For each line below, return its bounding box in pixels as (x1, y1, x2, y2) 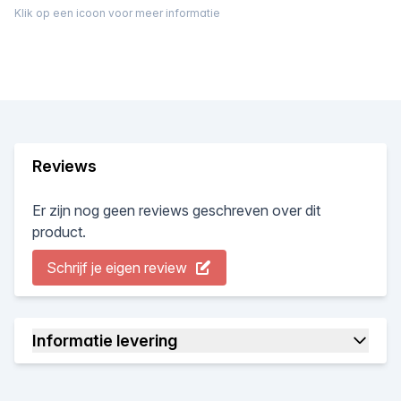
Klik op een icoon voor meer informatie (14, 5, 220, 20)
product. (32, 222, 86, 241)
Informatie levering (32, 330, 177, 350)
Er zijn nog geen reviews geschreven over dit (32, 200, 320, 219)
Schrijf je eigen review (47, 258, 187, 277)
